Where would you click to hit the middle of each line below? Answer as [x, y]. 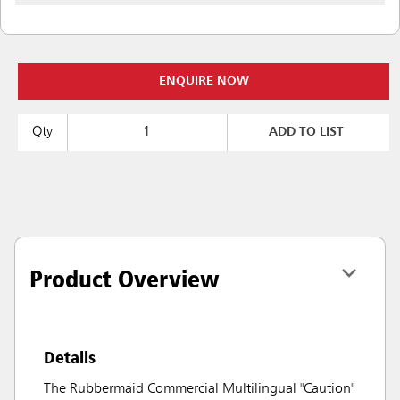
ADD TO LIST [307, 132]
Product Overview [125, 279]
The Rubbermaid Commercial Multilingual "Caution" [199, 389]
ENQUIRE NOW [204, 81]
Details [70, 357]
